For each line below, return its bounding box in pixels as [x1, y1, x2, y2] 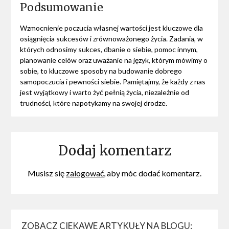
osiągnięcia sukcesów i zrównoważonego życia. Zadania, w [19, 34, 203, 43]
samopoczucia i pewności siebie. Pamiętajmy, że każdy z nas [19, 77, 205, 86]
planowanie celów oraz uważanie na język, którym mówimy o [19, 55, 208, 64]
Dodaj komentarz [58, 142, 171, 159]
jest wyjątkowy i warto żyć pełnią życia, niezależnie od [19, 87, 189, 97]
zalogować [66, 168, 104, 178]
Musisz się [28, 168, 66, 178]
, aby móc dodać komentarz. [104, 168, 201, 178]
